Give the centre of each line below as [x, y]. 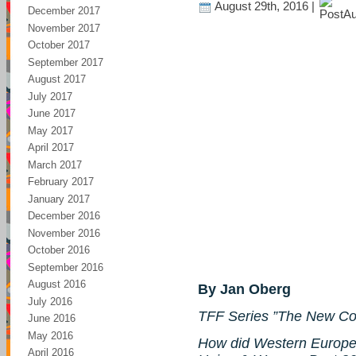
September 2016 [66, 267]
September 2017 [66, 62]
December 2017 [64, 11]
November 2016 [64, 233]
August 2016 [57, 284]
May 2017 [50, 130]
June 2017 [52, 113]
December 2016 [64, 216]
